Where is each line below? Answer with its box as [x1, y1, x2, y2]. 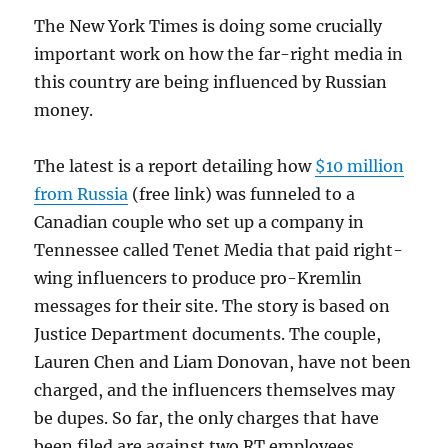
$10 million [315, 156, 405, 177]
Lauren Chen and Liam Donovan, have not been [34, 352, 412, 373]
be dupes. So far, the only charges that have [34, 408, 380, 429]
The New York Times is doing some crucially [34, 16, 383, 37]
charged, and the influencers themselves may [34, 380, 396, 401]
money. [34, 100, 94, 121]
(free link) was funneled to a [128, 184, 356, 205]
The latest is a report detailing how [34, 156, 316, 177]
